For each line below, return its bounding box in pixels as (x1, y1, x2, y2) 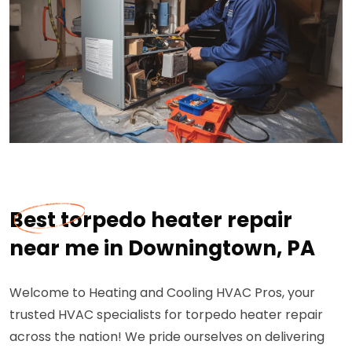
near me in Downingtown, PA (9, 234, 315, 262)
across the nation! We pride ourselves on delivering (9, 328, 324, 346)
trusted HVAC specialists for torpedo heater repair (9, 306, 323, 324)
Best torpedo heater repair (9, 206, 292, 234)
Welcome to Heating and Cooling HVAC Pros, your (9, 284, 315, 302)
